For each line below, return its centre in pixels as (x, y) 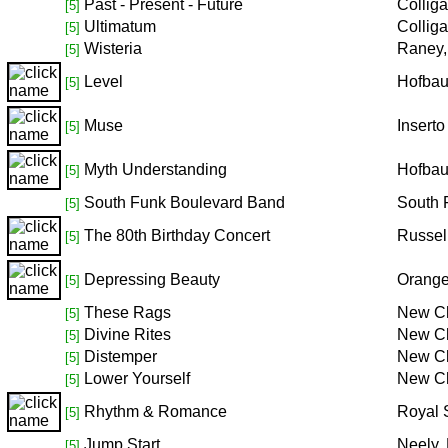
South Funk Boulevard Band (184, 202)
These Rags (127, 312)
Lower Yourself (137, 378)
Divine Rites (127, 334)
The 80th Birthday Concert (177, 235)
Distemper (120, 356)
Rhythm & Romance (155, 411)
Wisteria (113, 48)
